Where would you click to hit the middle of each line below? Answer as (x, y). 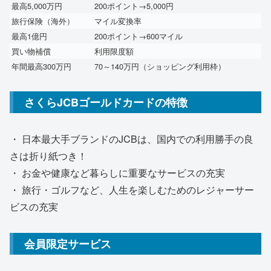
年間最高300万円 (41, 66)
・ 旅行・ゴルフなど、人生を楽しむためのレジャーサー (132, 190)
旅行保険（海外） (43, 21)
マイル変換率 (118, 21)
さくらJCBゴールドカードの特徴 (106, 102)
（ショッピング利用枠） (182, 66)
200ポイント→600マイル (139, 36)
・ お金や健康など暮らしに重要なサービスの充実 (117, 173)
